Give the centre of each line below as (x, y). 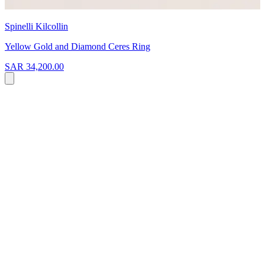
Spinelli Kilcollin (36, 27)
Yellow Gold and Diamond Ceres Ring (77, 47)
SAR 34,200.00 (34, 67)
